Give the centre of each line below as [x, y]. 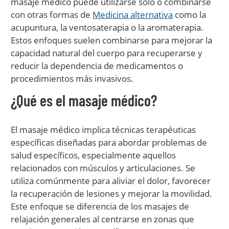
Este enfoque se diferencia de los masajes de [100, 206]
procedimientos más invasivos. [72, 78]
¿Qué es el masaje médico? [84, 100]
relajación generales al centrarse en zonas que [102, 219]
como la [189, 15]
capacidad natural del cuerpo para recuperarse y [107, 53]
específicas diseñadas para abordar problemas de [109, 142]
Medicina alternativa [133, 15]
